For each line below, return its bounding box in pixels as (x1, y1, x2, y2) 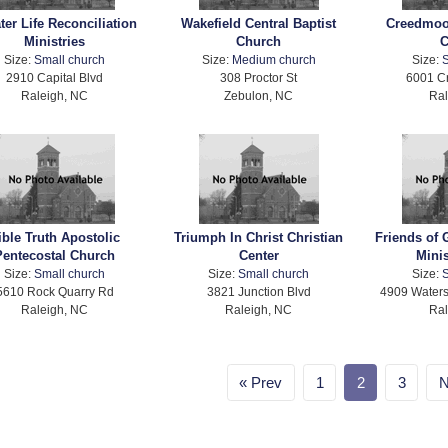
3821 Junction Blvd (206, 285, 311, 299)
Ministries (24, 34, 86, 50)
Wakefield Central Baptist (181, 16, 337, 32)
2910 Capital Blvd (6, 71, 104, 85)
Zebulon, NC (224, 89, 294, 103)
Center (238, 248, 279, 264)
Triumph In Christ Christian (174, 230, 344, 246)
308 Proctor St (220, 71, 298, 85)
